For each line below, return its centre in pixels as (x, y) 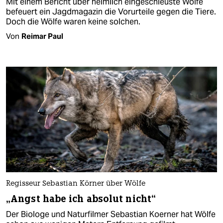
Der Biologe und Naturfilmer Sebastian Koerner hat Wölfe (111, 215)
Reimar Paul (42, 36)
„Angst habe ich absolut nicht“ (81, 199)
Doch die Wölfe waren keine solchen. (73, 21)
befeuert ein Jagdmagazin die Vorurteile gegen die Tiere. (111, 11)
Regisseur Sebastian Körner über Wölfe (76, 184)
